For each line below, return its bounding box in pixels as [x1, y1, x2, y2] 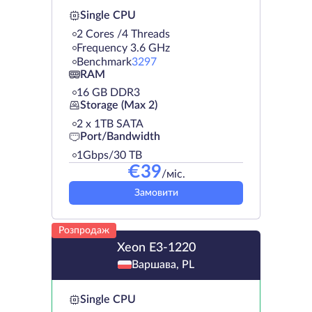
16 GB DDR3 [77, 86, 140, 98]
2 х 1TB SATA [77, 118, 143, 130]
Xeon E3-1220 [116, 241, 196, 254]
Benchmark [77, 56, 132, 68]
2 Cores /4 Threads [77, 28, 170, 40]
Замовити [134, 187, 178, 198]
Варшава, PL [132, 258, 194, 270]
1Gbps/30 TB [77, 149, 142, 161]
